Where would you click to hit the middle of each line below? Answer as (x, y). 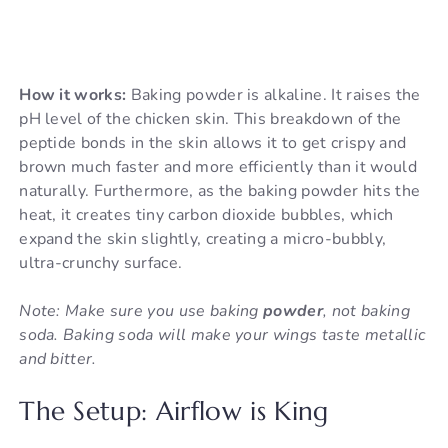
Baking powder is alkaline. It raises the (273, 95)
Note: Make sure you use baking (141, 311)
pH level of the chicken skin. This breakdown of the (210, 119)
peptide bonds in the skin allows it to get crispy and (213, 143)
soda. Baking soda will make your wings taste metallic (222, 335)
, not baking (366, 311)
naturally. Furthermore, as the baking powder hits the (220, 191)
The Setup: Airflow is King (174, 411)
